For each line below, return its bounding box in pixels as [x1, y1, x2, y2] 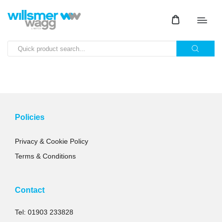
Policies [15, 113, 45, 121]
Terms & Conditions [15, 152, 76, 160]
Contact [15, 186, 45, 194]
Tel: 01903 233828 [15, 208, 73, 216]
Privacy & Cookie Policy [15, 137, 88, 145]
